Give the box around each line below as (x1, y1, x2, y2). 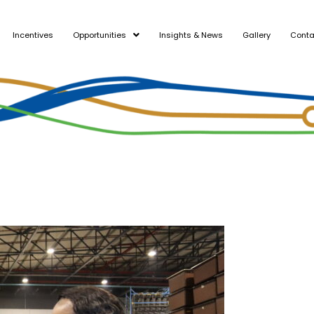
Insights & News (158, 29, 223, 41)
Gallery (242, 29, 271, 41)
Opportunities (72, 29, 126, 41)
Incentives (12, 29, 53, 41)
